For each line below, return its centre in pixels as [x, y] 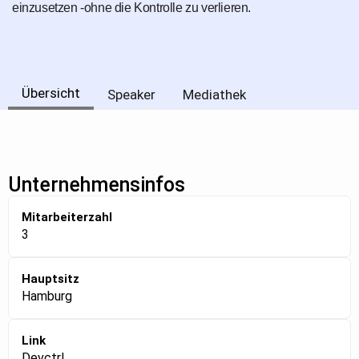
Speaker [131, 95]
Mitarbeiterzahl [67, 218]
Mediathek [214, 95]
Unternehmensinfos [97, 185]
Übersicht [51, 93]
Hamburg [47, 296]
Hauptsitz [50, 279]
